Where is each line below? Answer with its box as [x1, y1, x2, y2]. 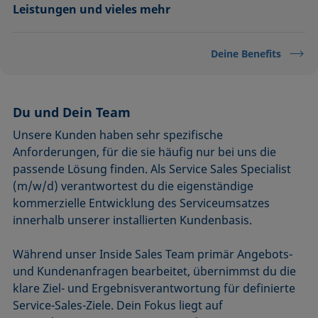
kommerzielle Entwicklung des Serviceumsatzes [13, 195, 270, 212]
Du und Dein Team [13, 104, 131, 121]
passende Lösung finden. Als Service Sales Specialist [13, 161, 292, 177]
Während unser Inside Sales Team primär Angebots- [13, 246, 293, 263]
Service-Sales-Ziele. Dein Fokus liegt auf [13, 297, 224, 314]
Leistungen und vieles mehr [13, 1, 171, 18]
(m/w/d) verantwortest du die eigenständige [13, 178, 254, 194]
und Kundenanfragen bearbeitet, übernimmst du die [13, 263, 297, 280]
